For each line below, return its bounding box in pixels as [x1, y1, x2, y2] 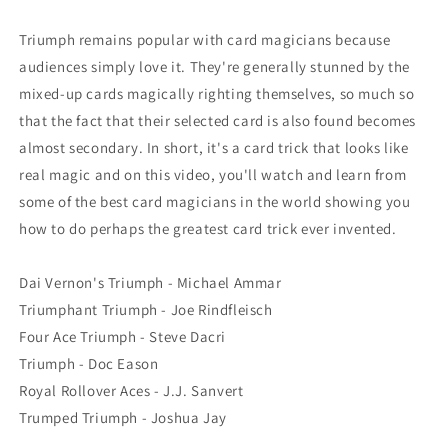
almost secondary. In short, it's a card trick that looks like [19, 137, 409, 157]
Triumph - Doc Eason [19, 353, 159, 373]
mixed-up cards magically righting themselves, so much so [19, 83, 415, 103]
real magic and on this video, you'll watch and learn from [19, 164, 407, 184]
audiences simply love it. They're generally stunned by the [19, 56, 410, 76]
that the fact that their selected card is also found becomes [19, 110, 417, 130]
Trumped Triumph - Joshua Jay [19, 407, 227, 427]
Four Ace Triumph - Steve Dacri [19, 326, 226, 346]
